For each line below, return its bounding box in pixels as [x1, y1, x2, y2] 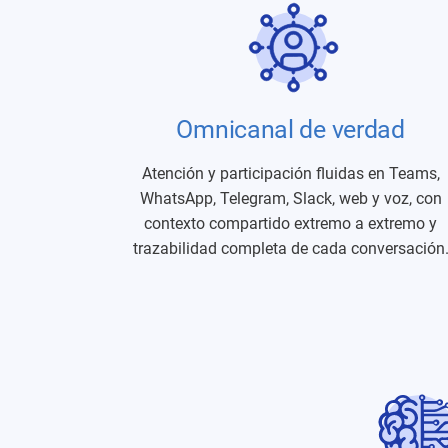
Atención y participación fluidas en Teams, [141, 164, 440, 183]
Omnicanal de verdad [176, 115, 405, 144]
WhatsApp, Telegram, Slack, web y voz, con [139, 189, 442, 208]
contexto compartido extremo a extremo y [144, 214, 438, 233]
